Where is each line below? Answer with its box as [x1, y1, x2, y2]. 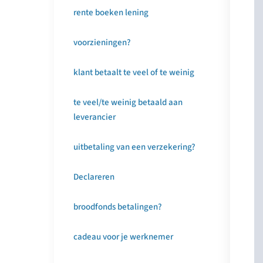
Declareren [73, 171, 114, 183]
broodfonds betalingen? [73, 201, 162, 213]
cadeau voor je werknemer [73, 231, 173, 243]
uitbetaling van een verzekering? [73, 141, 195, 153]
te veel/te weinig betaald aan [73, 96, 183, 109]
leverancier [73, 111, 116, 123]
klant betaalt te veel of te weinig [73, 66, 194, 79]
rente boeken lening [73, 6, 149, 19]
